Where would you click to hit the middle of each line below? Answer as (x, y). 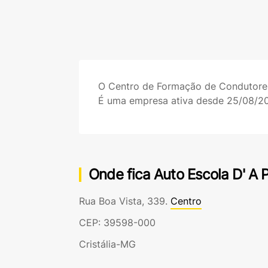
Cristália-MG (107, 244)
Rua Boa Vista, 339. (125, 201)
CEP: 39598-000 (117, 223)
